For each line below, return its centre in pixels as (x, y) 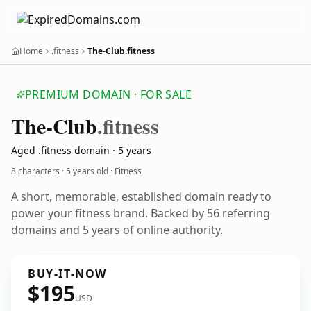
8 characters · (39, 171)
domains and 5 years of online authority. (117, 230)
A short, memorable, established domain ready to (141, 196)
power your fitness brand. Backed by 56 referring (141, 213)
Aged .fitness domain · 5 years (81, 150)
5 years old (87, 171)
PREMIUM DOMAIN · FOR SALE (108, 94)
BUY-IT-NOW (67, 274)
